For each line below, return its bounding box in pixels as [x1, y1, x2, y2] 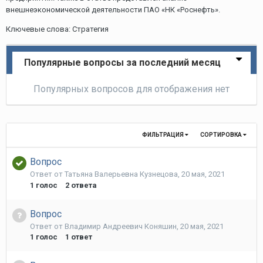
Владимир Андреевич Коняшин [65, 221, 177, 231]
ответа [71, 180, 97, 190]
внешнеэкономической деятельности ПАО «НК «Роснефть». [6, 5, 220, 14]
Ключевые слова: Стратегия [6, 25, 109, 33]
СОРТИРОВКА [200, 131, 243, 138]
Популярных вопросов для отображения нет [33, 83, 230, 95]
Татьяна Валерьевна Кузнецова [65, 170, 178, 178]
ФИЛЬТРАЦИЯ [142, 131, 185, 138]
